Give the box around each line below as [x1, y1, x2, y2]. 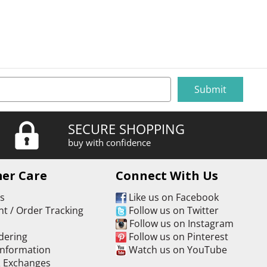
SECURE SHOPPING [68, 119, 185, 138]
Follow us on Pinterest [126, 229, 229, 243]
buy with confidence [68, 136, 151, 148]
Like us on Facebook [126, 190, 219, 204]
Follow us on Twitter [126, 203, 219, 217]
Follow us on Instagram [127, 216, 234, 230]
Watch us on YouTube [126, 243, 228, 256]
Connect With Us [116, 167, 219, 184]
